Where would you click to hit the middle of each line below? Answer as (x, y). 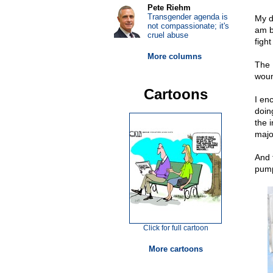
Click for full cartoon (175, 228)
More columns (174, 56)
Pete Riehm (169, 8)
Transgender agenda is (187, 17)
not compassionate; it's (188, 26)
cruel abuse (168, 35)
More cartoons (175, 249)
